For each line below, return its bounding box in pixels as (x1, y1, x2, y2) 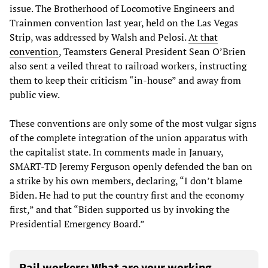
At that (188, 30, 218, 44)
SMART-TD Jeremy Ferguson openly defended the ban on (10, 159, 252, 173)
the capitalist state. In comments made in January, (10, 145, 223, 159)
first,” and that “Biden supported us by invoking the (10, 202, 230, 216)
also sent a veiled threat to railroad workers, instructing (10, 59, 246, 72)
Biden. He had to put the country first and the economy (10, 188, 244, 202)
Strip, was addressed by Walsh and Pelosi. (10, 30, 188, 44)
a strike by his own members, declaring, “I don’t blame (10, 173, 242, 187)
